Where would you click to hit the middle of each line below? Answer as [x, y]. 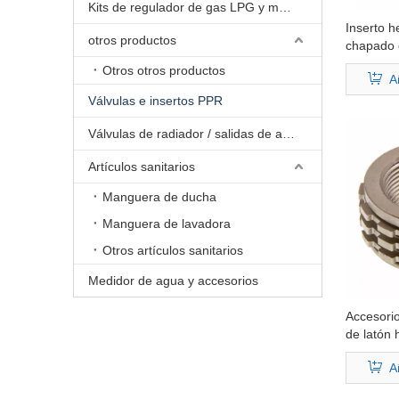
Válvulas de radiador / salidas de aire [289, 134]
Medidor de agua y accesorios [173, 281]
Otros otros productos [164, 70]
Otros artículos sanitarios [173, 250]
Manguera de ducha [159, 197]
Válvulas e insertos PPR [155, 101]
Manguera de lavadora [167, 224]
